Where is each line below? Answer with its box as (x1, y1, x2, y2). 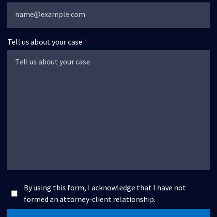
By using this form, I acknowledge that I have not (24, 183, 186, 192)
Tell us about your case (7, 37, 82, 46)
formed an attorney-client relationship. (24, 194, 155, 204)
